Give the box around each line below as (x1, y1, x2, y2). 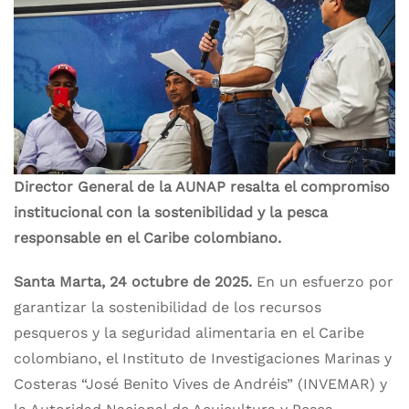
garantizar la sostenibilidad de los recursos (14, 299, 321, 316)
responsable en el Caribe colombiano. (14, 229, 281, 246)
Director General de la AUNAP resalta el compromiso (14, 178, 390, 195)
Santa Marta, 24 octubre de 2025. (14, 273, 257, 290)
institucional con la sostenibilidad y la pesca (14, 204, 328, 221)
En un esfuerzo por (257, 273, 393, 290)
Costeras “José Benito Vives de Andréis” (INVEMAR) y (14, 375, 387, 393)
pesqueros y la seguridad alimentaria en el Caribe (14, 324, 364, 341)
